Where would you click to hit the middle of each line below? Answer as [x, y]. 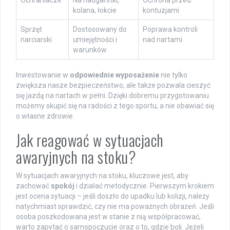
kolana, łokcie [95, 11]
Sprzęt [31, 30]
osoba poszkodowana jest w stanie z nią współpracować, [108, 217]
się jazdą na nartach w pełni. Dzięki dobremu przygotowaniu [112, 96]
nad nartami [162, 40]
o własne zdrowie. [45, 116]
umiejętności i [95, 40]
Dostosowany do [100, 30]
